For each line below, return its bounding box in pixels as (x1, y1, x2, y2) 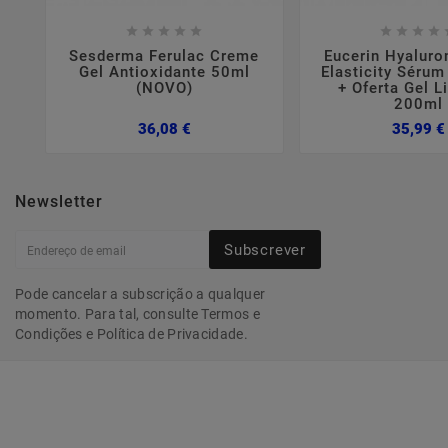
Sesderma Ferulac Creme (69, 46, 260, 65)
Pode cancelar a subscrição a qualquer (15, 286, 266, 303)
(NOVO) (135, 78, 193, 97)
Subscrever (224, 240, 306, 259)
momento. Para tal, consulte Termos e (15, 306, 260, 323)
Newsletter (15, 192, 103, 212)
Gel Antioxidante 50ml (78, 62, 250, 81)
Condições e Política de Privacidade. (15, 326, 248, 343)
